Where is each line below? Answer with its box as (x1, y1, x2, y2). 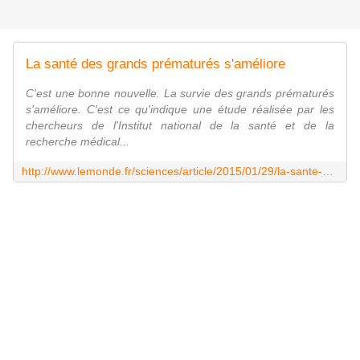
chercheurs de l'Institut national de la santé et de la (26, 119, 334, 133)
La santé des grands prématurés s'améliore (26, 56, 285, 72)
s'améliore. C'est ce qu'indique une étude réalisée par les (26, 103, 334, 117)
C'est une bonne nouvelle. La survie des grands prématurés (26, 87, 334, 100)
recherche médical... (26, 135, 129, 149)
